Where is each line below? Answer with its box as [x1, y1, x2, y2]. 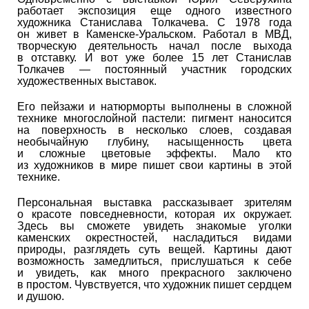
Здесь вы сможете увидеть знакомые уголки [17, 219, 292, 232]
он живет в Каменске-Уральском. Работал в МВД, [17, 28, 292, 40]
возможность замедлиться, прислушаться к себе [17, 255, 292, 267]
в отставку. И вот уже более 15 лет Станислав [17, 51, 292, 63]
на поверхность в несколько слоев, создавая [17, 123, 292, 136]
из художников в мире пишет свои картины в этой [17, 159, 292, 171]
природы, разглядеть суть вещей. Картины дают [17, 243, 292, 255]
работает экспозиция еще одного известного [17, 4, 292, 17]
